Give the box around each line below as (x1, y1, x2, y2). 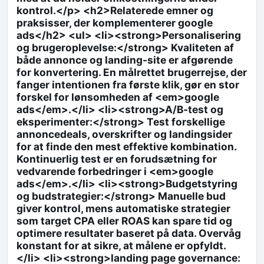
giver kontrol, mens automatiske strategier (16, 202, 231, 215)
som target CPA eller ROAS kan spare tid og (16, 214, 233, 227)
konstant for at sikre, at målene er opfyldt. (16, 239, 227, 252)
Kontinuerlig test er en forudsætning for (16, 153, 217, 166)
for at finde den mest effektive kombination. (16, 140, 237, 153)
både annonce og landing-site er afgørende (16, 54, 233, 67)
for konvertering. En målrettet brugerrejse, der (16, 66, 247, 79)
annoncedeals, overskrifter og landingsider (16, 128, 233, 141)
